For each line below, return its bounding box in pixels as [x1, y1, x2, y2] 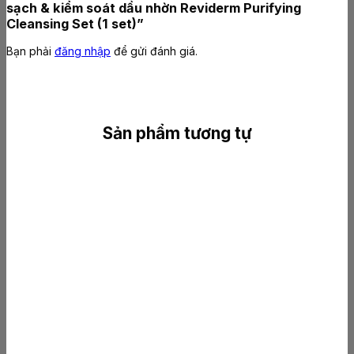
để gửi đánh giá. [111, 43, 198, 58]
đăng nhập [55, 43, 111, 58]
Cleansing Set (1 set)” [6, 15, 144, 32]
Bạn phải [6, 43, 55, 58]
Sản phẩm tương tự [102, 122, 252, 143]
